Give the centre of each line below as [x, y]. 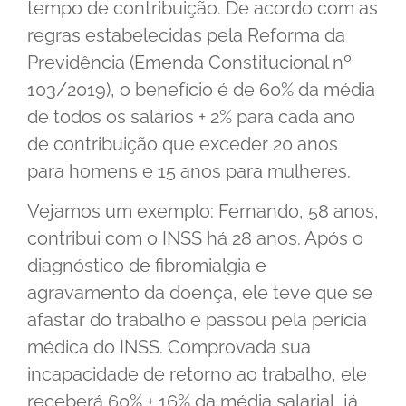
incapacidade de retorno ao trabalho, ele [197, 374]
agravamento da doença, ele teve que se [200, 292]
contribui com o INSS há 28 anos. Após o [195, 238]
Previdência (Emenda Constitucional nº [189, 62]
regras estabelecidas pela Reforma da [186, 35]
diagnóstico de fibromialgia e [147, 265]
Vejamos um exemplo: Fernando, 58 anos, [203, 211]
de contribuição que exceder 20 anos [183, 144]
